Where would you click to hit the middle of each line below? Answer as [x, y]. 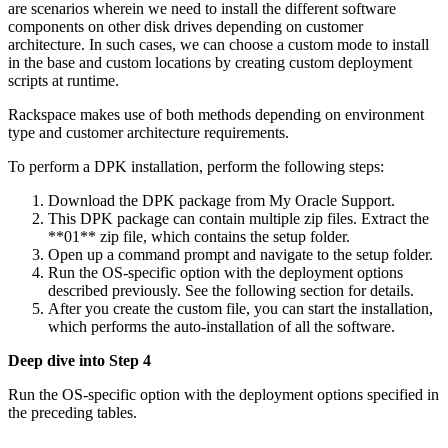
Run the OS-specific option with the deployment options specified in [223, 394]
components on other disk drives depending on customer [185, 26]
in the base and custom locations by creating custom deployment [210, 62]
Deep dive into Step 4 [79, 360]
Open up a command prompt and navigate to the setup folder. [240, 254]
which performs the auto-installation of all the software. [221, 326]
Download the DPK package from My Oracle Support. [221, 200]
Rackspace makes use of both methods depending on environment [216, 114]
